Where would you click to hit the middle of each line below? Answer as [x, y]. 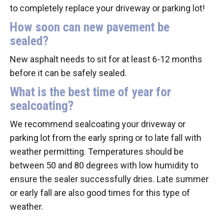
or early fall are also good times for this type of [100, 192]
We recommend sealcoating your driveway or [98, 124]
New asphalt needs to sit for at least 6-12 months [106, 59]
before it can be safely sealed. [68, 73]
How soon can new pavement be [90, 27]
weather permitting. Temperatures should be [97, 151]
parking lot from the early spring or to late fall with [106, 137]
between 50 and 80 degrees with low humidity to [104, 165]
